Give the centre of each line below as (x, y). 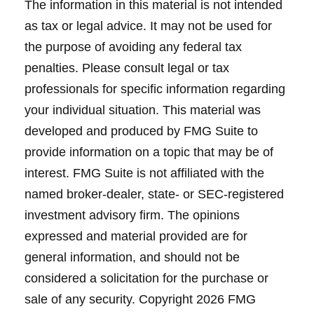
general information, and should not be (132, 257)
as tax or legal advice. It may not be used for (148, 26)
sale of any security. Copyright (110, 299)
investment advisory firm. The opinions (132, 215)
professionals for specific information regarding (155, 89)
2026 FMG (226, 299)
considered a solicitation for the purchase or (146, 278)
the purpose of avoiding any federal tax (133, 47)
